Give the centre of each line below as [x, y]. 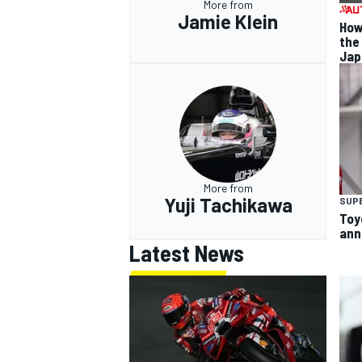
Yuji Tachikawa [228, 205]
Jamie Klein [228, 21]
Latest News [187, 253]
